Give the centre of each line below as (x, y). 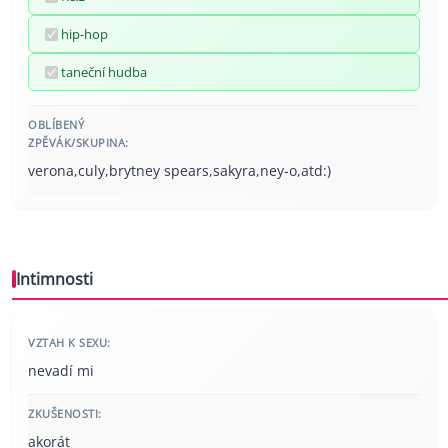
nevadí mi (61, 371)
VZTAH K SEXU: (69, 343)
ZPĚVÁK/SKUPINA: (78, 143)
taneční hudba (104, 72)
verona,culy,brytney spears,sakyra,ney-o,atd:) (179, 171)
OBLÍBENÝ (56, 125)
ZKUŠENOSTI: (65, 414)
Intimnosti (54, 279)
